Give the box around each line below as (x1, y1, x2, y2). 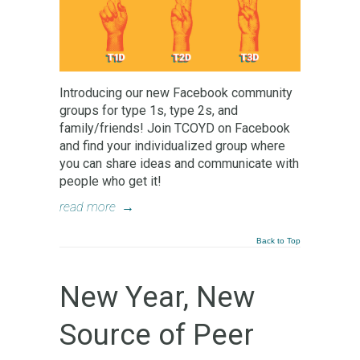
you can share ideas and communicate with (59, 156, 299, 172)
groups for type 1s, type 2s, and (59, 103, 238, 119)
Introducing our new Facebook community (59, 85, 292, 101)
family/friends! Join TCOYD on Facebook (59, 121, 290, 137)
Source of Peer (59, 317, 254, 353)
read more (59, 199, 116, 215)
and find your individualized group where (59, 138, 285, 154)
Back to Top (256, 236, 301, 246)
